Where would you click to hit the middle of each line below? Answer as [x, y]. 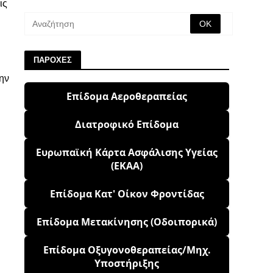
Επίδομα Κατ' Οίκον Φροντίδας [127, 193]
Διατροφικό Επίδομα [127, 124]
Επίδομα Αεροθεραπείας [127, 96]
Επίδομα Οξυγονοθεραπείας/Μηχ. [127, 250]
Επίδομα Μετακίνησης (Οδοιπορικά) [127, 222]
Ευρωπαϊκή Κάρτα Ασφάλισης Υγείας [127, 152]
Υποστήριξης [127, 263]
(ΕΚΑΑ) [127, 165]
